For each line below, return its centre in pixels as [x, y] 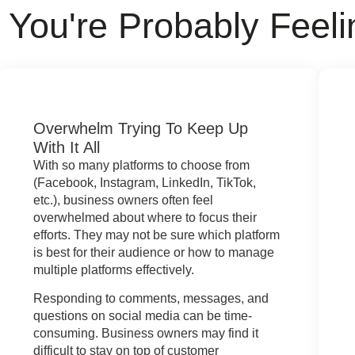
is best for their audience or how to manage [154, 252]
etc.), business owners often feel [124, 200]
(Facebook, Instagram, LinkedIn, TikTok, [145, 182]
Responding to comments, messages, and [151, 299]
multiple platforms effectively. [114, 269]
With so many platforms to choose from [142, 165]
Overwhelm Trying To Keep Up [141, 128]
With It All [67, 147]
